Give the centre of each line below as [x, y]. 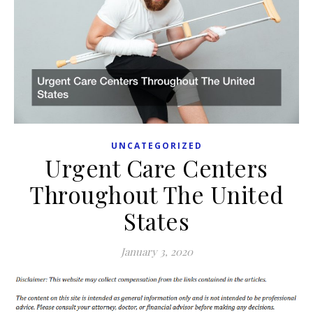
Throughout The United [156, 194]
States [156, 220]
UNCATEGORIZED [156, 145]
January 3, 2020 [156, 251]
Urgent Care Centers [156, 167]
